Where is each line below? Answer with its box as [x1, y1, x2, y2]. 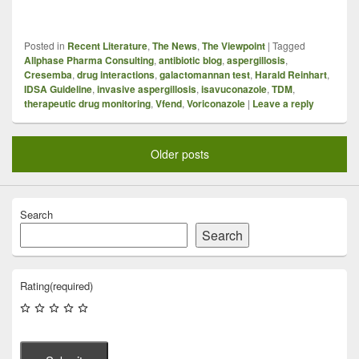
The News [152, 38, 197, 53]
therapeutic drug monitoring [24, 95, 151, 111]
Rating [20, 277, 50, 293]
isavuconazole [201, 81, 267, 96]
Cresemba [24, 67, 72, 82]
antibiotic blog [159, 52, 222, 67]
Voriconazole [187, 95, 245, 111]
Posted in [24, 38, 65, 52]
